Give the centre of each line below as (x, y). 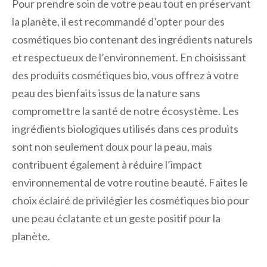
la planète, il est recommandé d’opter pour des (118, 22)
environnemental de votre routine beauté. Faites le (130, 183)
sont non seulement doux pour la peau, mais (112, 147)
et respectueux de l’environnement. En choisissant (129, 58)
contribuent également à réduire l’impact (107, 165)
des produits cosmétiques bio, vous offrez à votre (125, 75)
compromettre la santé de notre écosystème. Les (125, 111)
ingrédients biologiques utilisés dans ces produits (125, 129)
